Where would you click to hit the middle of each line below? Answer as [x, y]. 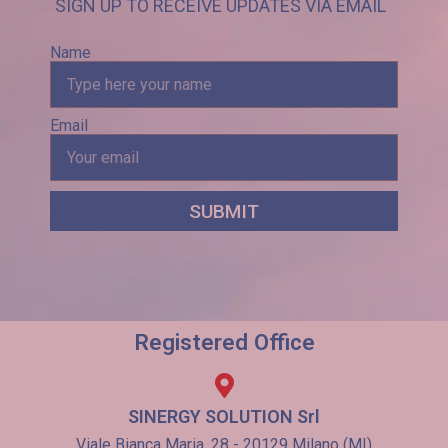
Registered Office [224, 342]
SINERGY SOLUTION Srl [224, 417]
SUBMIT [224, 211]
